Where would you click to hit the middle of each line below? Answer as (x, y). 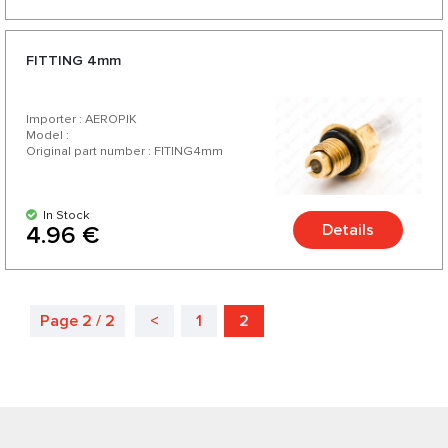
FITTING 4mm (73, 60)
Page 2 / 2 (77, 321)
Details (348, 230)
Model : (47, 135)
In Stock (63, 215)
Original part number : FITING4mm (124, 151)
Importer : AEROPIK (81, 119)
